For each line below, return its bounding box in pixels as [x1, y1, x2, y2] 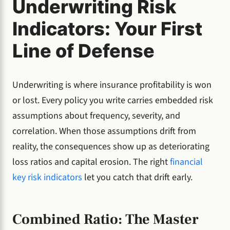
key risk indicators [12, 171, 82, 184]
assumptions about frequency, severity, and [12, 109, 180, 123]
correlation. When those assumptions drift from [12, 125, 196, 138]
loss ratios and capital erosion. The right [12, 156, 170, 169]
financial [170, 156, 203, 169]
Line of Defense [12, 40, 155, 63]
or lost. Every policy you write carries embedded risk [12, 94, 213, 107]
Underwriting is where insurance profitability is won [12, 79, 212, 92]
